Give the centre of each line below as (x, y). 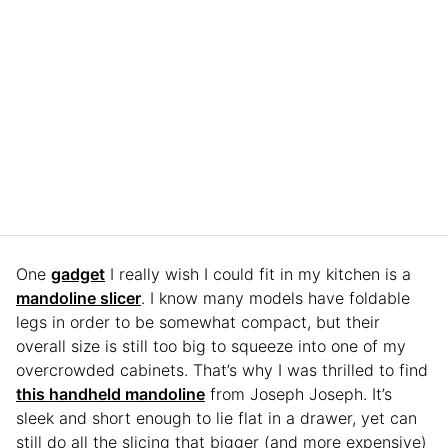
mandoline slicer (78, 298)
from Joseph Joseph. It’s (298, 394)
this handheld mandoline (110, 394)
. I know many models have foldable (275, 298)
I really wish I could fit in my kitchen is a (258, 274)
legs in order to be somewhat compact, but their (198, 322)
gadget (78, 274)
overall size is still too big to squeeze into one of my (211, 346)
